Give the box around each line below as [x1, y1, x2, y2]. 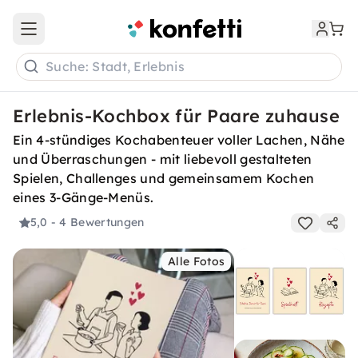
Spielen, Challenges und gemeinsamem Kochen [13, 170, 315, 186]
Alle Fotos [168, 254, 225, 268]
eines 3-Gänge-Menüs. [13, 189, 154, 205]
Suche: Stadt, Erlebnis [46, 58, 185, 75]
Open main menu [27, 28, 123, 43]
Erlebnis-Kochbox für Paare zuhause [13, 105, 340, 127]
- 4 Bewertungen [50, 215, 145, 230]
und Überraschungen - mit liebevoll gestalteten [13, 151, 312, 167]
